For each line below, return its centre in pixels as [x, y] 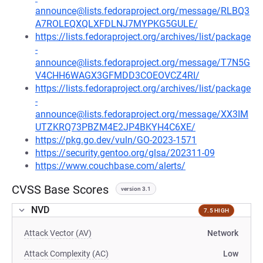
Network [223, 233]
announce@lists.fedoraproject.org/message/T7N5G [143, 63]
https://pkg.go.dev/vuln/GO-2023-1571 [116, 140]
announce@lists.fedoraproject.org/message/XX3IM [142, 114]
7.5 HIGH [216, 210]
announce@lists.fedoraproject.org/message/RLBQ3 [142, 11]
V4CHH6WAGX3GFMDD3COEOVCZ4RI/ [117, 75]
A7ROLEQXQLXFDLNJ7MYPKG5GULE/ [117, 24]
